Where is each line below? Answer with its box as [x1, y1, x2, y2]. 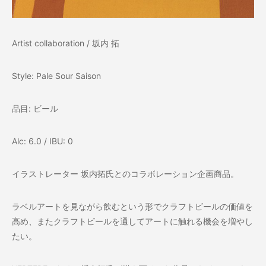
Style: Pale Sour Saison [12, 71, 101, 81]
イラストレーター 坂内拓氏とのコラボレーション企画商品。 [12, 169, 239, 179]
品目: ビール [12, 103, 58, 113]
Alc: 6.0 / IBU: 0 [12, 136, 73, 146]
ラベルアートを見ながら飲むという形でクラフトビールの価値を [12, 201, 253, 211]
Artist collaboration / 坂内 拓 [12, 38, 119, 48]
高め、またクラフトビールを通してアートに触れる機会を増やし [12, 216, 253, 226]
